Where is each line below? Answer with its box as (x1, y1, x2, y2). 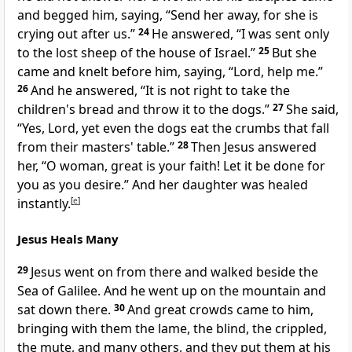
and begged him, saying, (17, 6, 166, 24)
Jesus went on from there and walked (31, 263, 256, 281)
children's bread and (17, 101, 143, 119)
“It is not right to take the (141, 82, 290, 100)
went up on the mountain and (148, 282, 326, 300)
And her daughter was (132, 176, 268, 194)
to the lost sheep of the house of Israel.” (17, 44, 255, 62)
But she (272, 44, 317, 62)
